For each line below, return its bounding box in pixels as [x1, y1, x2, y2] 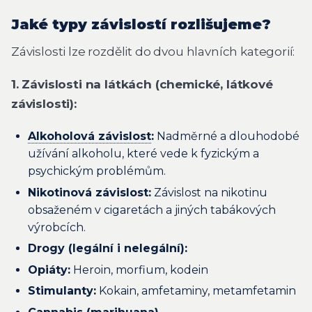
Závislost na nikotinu [151, 185, 267, 199]
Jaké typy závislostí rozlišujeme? [11, 15, 271, 33]
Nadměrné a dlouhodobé [154, 130, 299, 143]
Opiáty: [28, 263, 70, 276]
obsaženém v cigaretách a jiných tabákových [28, 203, 276, 217]
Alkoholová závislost [28, 130, 151, 143]
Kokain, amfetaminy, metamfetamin [96, 284, 296, 298]
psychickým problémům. [28, 164, 166, 178]
